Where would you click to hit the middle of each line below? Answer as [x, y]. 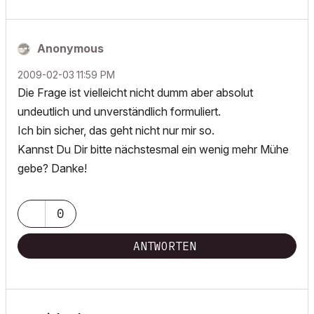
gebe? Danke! [52, 168]
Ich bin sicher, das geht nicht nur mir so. [116, 130]
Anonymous [70, 48]
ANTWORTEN [165, 246]
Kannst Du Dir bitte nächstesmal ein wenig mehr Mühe [153, 149]
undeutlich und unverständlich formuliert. [119, 111]
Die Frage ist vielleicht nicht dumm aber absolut [135, 93]
